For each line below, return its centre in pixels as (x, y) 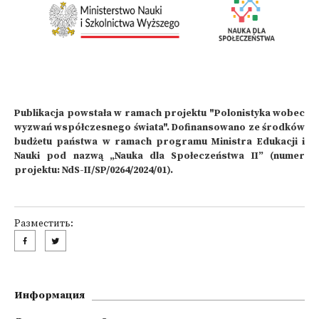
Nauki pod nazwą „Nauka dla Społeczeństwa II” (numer (159, 156)
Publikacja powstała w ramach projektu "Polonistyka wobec (159, 114)
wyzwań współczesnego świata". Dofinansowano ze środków (159, 128)
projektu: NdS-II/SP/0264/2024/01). (95, 171)
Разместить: (44, 224)
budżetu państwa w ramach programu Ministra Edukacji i (159, 142)
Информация (49, 296)
